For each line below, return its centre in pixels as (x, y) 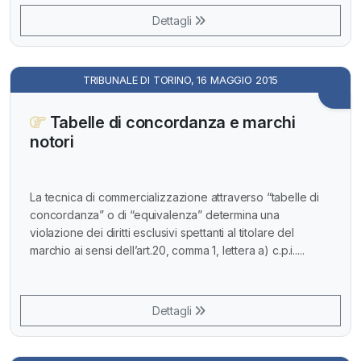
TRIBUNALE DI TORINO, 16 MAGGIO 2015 (180, 79)
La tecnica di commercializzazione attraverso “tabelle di (175, 197)
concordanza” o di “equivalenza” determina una (155, 215)
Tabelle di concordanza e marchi (170, 122)
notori (52, 141)
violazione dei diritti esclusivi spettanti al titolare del (162, 233)
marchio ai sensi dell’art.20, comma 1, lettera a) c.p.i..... (167, 251)
